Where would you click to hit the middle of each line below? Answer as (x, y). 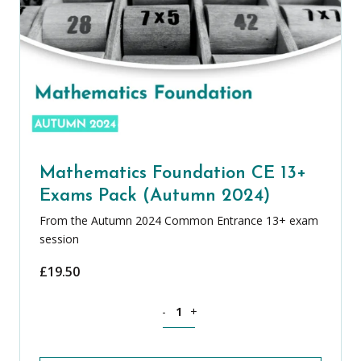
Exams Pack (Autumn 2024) (155, 196)
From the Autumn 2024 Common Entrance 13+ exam (179, 220)
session (59, 239)
